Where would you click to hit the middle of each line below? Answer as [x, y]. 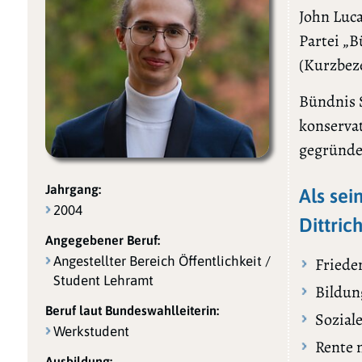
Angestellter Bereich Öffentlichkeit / [162, 261]
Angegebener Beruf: [102, 240]
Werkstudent [91, 331]
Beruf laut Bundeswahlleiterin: [132, 310]
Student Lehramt [103, 280]
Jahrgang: [73, 189]
